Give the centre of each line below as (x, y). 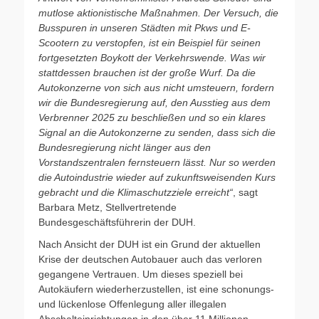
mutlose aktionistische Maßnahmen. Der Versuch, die (158, 12)
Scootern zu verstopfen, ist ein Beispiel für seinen (150, 42)
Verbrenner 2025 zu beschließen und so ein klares (152, 117)
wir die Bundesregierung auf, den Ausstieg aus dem (155, 102)
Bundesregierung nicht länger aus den (125, 147)
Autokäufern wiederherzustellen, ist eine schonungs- (156, 289)
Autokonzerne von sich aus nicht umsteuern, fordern (156, 87)
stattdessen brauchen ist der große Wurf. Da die (147, 72)
